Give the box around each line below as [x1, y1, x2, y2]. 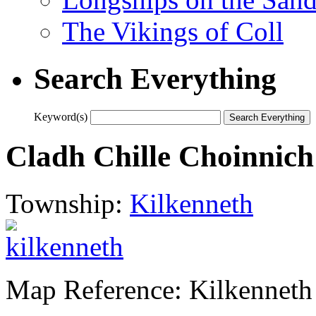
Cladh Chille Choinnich [6, 139, 314, 173]
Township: [6, 188, 130, 219]
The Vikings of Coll [62, 16, 284, 47]
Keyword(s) [34, 110, 87, 123]
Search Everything [34, 61, 276, 95]
